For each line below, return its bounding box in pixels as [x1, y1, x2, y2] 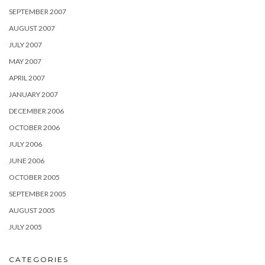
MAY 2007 [9, 57, 41, 66]
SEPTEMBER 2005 [9, 189, 66, 198]
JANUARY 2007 [9, 90, 58, 99]
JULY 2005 [9, 222, 42, 231]
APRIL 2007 [9, 73, 45, 82]
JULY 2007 [9, 40, 42, 49]
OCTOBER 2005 [9, 173, 60, 182]
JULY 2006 [9, 140, 42, 148]
